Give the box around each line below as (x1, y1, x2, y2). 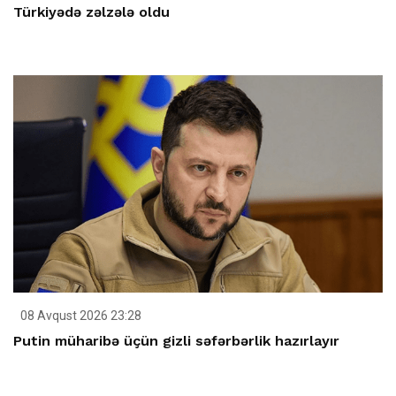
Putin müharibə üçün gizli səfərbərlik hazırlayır (13, 331, 339, 349)
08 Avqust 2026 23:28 (18, 308, 141, 323)
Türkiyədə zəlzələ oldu (13, 4, 170, 21)
